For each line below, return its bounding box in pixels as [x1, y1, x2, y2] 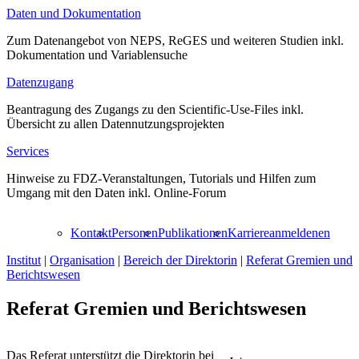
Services [6, 144, 49, 158]
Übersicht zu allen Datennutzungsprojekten [6, 117, 224, 131]
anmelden [269, 226, 318, 240]
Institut [6, 253, 41, 267]
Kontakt [71, 226, 111, 240]
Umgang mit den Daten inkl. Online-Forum [6, 186, 226, 200]
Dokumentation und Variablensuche [6, 48, 188, 62]
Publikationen [158, 226, 228, 240]
